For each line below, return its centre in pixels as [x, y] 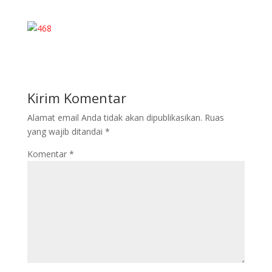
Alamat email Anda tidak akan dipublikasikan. [114, 118]
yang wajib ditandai [66, 132]
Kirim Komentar [76, 98]
